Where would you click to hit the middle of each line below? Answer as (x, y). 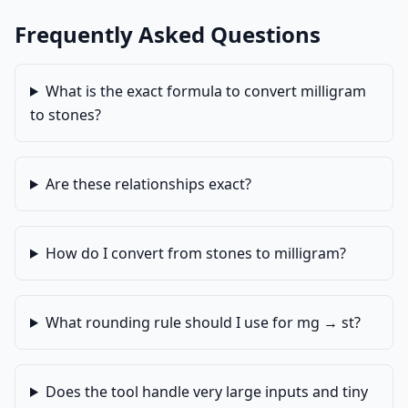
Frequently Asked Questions (168, 34)
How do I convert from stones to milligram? (195, 253)
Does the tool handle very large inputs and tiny (206, 392)
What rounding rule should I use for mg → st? (203, 322)
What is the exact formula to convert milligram (205, 91)
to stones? (66, 115)
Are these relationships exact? (148, 184)
